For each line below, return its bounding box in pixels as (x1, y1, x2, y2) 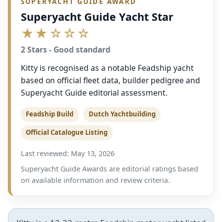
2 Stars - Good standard (21, 44, 111, 55)
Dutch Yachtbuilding (88, 110, 156, 119)
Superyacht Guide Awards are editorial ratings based (21, 164, 198, 173)
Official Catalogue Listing (26, 128, 108, 137)
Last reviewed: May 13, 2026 (21, 148, 114, 158)
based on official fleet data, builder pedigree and (21, 74, 200, 86)
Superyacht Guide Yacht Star (21, 9, 173, 24)
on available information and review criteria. (21, 175, 170, 185)
